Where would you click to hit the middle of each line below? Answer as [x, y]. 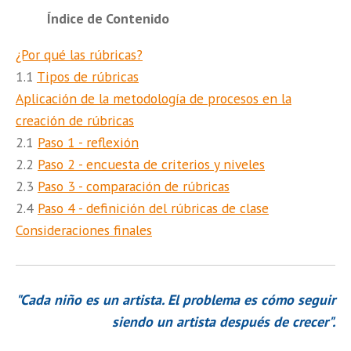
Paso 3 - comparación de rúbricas [134, 186]
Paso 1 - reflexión [88, 143]
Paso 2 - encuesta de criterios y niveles [151, 165]
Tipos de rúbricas [88, 77]
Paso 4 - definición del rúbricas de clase [153, 208]
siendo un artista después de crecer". [224, 322]
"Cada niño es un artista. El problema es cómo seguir [175, 300]
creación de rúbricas [75, 121]
